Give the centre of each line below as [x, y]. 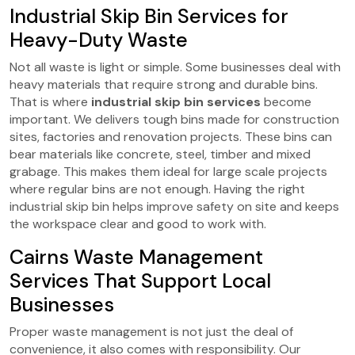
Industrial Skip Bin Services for [149, 16]
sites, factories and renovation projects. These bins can [171, 136]
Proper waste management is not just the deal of [151, 331]
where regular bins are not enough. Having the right [157, 189]
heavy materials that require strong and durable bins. [164, 84]
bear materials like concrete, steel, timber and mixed [160, 154]
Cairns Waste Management [136, 257]
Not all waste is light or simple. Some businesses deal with [175, 67]
